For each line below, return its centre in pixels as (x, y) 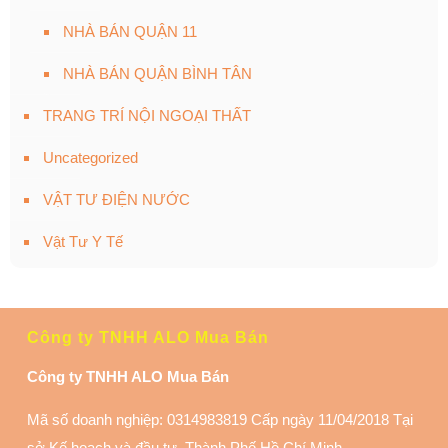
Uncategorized (90, 158)
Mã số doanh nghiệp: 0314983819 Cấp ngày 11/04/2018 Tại (220, 420)
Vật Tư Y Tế (83, 242)
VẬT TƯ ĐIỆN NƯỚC (116, 200)
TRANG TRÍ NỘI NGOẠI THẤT (147, 116)
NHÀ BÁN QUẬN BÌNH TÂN (157, 74)
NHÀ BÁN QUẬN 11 (130, 32)
